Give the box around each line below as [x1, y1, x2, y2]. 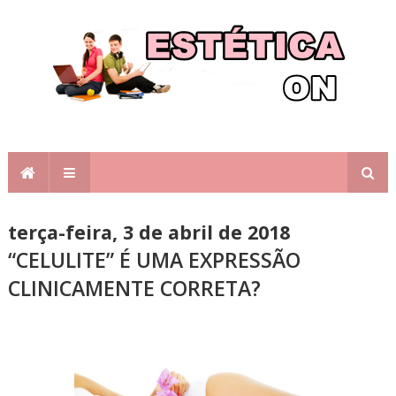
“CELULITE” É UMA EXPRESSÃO [7, 246, 301, 274]
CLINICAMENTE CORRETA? [7, 274, 261, 302]
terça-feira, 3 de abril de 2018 [7, 219, 290, 245]
